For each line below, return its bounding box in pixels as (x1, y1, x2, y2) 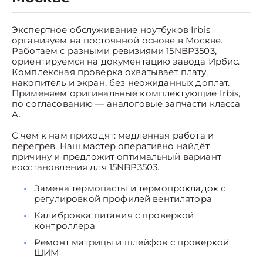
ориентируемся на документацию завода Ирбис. (12, 56, 240, 67)
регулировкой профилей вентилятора (34, 193, 212, 204)
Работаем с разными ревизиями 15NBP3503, (12, 45, 217, 56)
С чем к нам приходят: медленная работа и (12, 130, 214, 141)
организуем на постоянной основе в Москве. (12, 35, 223, 46)
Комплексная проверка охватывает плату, (12, 66, 208, 77)
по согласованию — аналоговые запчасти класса (12, 98, 241, 109)
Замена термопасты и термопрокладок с (34, 183, 226, 194)
